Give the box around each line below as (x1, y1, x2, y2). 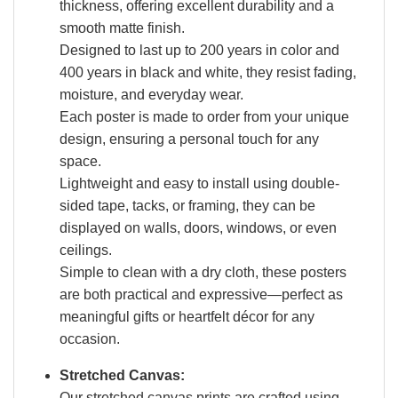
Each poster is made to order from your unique (59, 108, 349, 124)
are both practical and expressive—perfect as (59, 286, 343, 302)
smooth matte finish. (59, 20, 185, 36)
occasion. (59, 330, 120, 346)
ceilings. (59, 242, 112, 258)
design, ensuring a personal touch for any (59, 131, 319, 147)
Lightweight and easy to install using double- (59, 175, 339, 191)
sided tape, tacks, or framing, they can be (59, 197, 315, 213)
